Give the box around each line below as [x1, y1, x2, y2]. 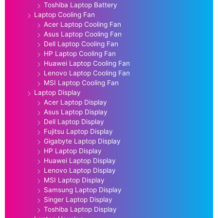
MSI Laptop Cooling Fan [44, 78, 119, 87]
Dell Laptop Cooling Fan [44, 39, 118, 48]
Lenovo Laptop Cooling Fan [44, 69, 130, 77]
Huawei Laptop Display [44, 156, 116, 164]
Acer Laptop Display [44, 98, 107, 106]
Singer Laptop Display [44, 195, 112, 203]
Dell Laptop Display [44, 117, 104, 126]
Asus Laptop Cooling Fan [44, 30, 122, 38]
